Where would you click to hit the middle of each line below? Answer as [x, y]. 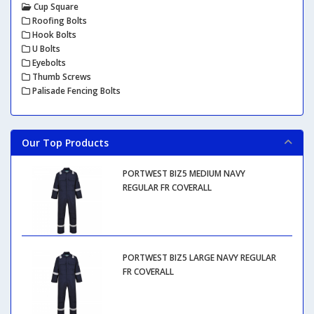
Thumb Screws [61, 77]
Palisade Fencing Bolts [75, 91]
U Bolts [45, 49]
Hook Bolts [53, 35]
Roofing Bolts [59, 21]
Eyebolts [48, 63]
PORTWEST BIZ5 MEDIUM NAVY [184, 173]
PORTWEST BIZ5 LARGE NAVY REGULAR [199, 257]
